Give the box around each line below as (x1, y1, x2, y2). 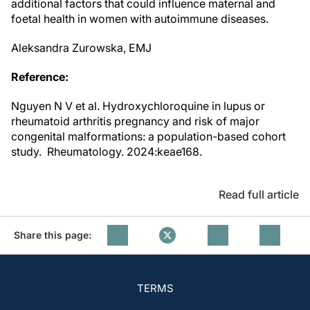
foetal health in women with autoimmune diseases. (11, 12, 268, 26)
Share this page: (14, 229, 91, 241)
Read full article (219, 188, 299, 201)
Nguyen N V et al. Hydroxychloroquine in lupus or (11, 99, 265, 113)
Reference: (11, 70, 69, 84)
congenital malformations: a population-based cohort (11, 129, 286, 143)
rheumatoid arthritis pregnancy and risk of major (11, 114, 259, 128)
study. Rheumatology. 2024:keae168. (11, 145, 202, 158)
